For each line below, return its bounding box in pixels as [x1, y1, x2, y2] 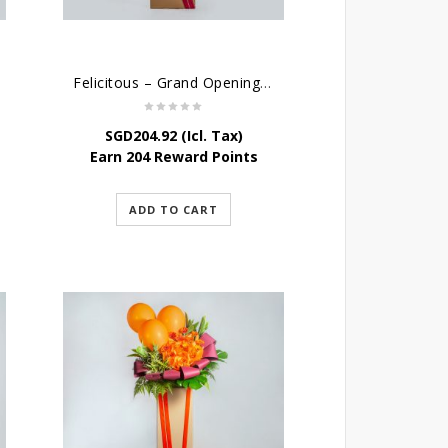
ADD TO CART [129, 202, 219, 218]
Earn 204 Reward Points [89, 147, 258, 167]
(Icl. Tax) [176, 126, 243, 146]
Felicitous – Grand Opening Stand [260, 73, 272, 93]
